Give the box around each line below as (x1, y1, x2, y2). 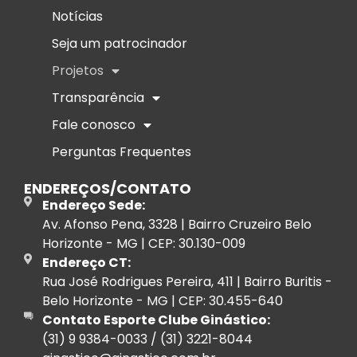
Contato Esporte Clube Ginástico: (41, 311, 270, 330)
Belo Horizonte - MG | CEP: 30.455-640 (41, 292, 283, 311)
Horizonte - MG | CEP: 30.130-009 (41, 234, 245, 253)
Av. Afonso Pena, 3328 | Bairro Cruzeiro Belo (41, 215, 312, 234)
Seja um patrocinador (52, 34, 187, 53)
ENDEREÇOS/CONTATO (24, 178, 191, 199)
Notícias (52, 7, 103, 26)
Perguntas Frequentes (52, 143, 191, 162)
